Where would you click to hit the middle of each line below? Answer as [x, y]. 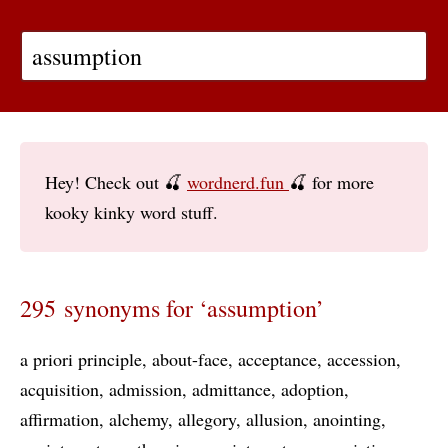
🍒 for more [331, 182]
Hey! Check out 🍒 [116, 182]
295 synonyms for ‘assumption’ [172, 308]
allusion [274, 419]
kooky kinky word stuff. [131, 212]
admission [145, 389]
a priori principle [81, 359]
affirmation [59, 419]
